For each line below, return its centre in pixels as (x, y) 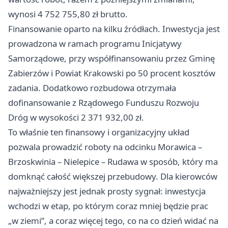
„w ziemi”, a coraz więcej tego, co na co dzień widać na (113, 221)
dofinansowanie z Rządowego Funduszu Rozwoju (104, 103)
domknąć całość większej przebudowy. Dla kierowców (113, 177)
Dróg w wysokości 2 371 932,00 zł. (76, 118)
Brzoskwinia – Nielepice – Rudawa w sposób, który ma (113, 162)
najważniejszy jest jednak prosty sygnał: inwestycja (107, 191)
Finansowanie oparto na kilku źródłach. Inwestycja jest (114, 29)
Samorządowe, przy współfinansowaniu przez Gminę (111, 59)
